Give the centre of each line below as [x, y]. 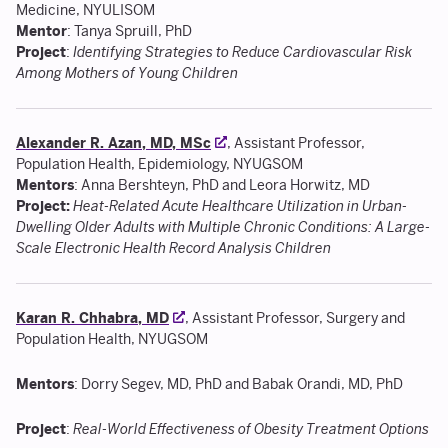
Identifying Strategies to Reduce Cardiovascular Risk [242, 52]
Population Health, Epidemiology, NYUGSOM [159, 164]
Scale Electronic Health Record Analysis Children [173, 248]
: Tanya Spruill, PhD [129, 31]
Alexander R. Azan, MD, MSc [113, 143]
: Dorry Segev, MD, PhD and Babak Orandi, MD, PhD [238, 384]
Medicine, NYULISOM [85, 10]
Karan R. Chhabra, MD [92, 318]
